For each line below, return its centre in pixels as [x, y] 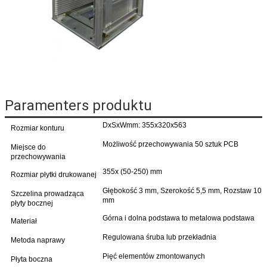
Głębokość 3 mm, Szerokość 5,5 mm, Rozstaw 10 [182, 190]
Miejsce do [28, 147]
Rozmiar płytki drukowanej [54, 174]
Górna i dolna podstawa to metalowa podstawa [178, 218]
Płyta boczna [32, 259]
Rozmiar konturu [38, 128]
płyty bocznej [32, 203]
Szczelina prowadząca [47, 193]
